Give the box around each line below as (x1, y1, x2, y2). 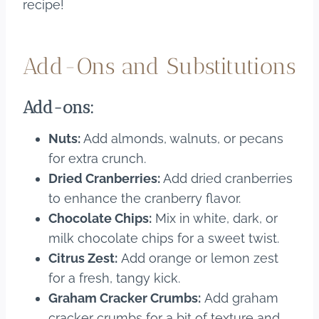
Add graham (201, 291, 278, 306)
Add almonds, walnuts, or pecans (83, 131, 283, 147)
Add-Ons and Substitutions (23, 53, 296, 80)
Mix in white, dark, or (152, 211, 278, 226)
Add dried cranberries (163, 171, 293, 187)
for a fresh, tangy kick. (48, 271, 180, 286)
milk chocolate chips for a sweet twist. (48, 231, 279, 246)
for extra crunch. (48, 151, 146, 167)
